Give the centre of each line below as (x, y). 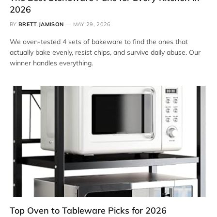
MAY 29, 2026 (92, 24)
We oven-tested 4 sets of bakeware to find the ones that (99, 42)
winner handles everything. (51, 63)
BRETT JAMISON (41, 24)
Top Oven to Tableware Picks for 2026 (88, 210)
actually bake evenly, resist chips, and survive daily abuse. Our (105, 52)
